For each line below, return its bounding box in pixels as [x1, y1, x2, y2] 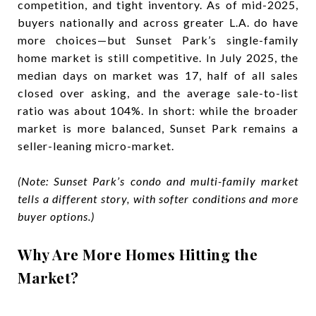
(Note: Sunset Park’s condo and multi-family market [18, 174, 298, 188]
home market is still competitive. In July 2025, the [18, 51, 298, 64]
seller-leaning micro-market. [18, 139, 174, 152]
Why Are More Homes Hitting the [18, 244, 257, 264]
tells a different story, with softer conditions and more [18, 192, 298, 205]
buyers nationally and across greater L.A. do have [18, 16, 298, 29]
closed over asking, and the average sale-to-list [18, 86, 298, 99]
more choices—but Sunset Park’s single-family [18, 33, 298, 47]
